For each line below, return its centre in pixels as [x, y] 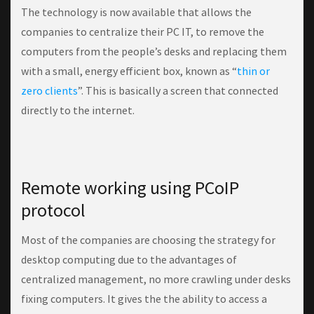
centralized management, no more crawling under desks [156, 279]
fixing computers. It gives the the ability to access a [144, 299]
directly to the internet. [78, 110]
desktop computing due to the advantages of [129, 260]
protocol [53, 210]
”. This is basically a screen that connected [178, 91]
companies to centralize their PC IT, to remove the [143, 32]
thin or [253, 71]
